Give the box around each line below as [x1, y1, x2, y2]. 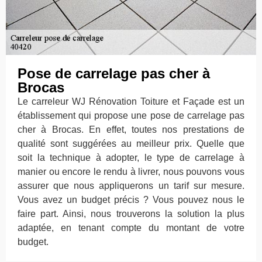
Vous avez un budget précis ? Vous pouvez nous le [18, 195, 244, 205]
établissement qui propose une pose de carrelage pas [18, 111, 244, 121]
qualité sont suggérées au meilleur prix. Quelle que [18, 139, 244, 149]
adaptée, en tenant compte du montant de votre [18, 223, 244, 233]
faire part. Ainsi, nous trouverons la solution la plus [18, 209, 244, 219]
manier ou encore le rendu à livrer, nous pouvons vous [18, 167, 244, 177]
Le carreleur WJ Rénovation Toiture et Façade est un [18, 96, 244, 107]
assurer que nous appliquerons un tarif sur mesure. [18, 181, 244, 191]
